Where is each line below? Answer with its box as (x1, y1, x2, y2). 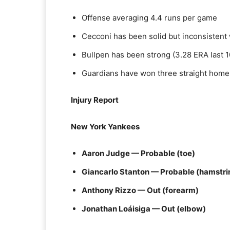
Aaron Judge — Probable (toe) (82, 148, 195, 158)
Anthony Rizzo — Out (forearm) (82, 185, 199, 195)
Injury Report (71, 95, 119, 105)
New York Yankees (71, 122, 140, 131)
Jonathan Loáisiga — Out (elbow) (82, 204, 206, 214)
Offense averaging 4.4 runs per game (82, 13, 217, 23)
